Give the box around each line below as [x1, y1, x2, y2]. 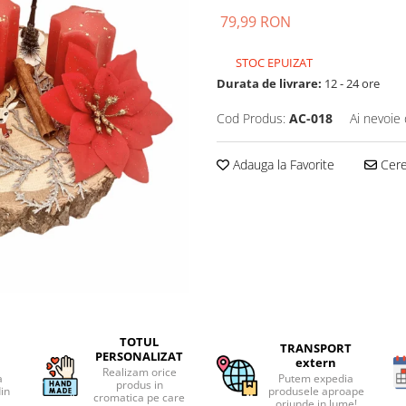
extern [295, 354, 337, 372]
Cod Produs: [217, 109, 285, 127]
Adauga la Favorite [229, 155, 334, 173]
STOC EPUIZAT [233, 53, 313, 71]
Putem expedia [278, 371, 354, 387]
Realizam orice [101, 364, 177, 381]
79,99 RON [220, 11, 291, 32]
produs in [115, 377, 163, 393]
